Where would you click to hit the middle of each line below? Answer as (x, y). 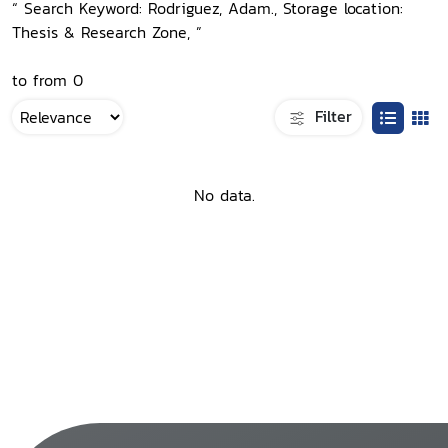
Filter (330, 115)
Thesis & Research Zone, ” (107, 32)
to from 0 (47, 80)
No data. (224, 195)
